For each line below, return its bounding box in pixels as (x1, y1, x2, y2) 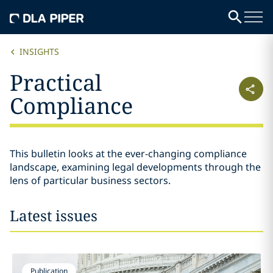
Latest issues (10, 205, 97, 225)
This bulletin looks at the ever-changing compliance (10, 147, 247, 160)
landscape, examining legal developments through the (10, 160, 261, 174)
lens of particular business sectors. (10, 174, 171, 187)
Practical (10, 68, 102, 97)
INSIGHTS (19, 46, 59, 57)
